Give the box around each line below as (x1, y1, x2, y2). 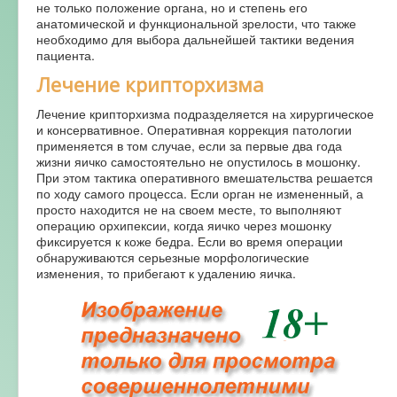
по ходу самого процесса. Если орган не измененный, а (36, 183, 363, 202)
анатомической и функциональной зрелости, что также (36, 13, 356, 32)
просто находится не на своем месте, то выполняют (36, 199, 341, 218)
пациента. (36, 45, 95, 64)
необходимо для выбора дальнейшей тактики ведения (36, 29, 354, 48)
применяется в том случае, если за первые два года (36, 136, 342, 154)
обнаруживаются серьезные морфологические (36, 247, 309, 266)
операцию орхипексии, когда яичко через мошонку (36, 215, 331, 234)
